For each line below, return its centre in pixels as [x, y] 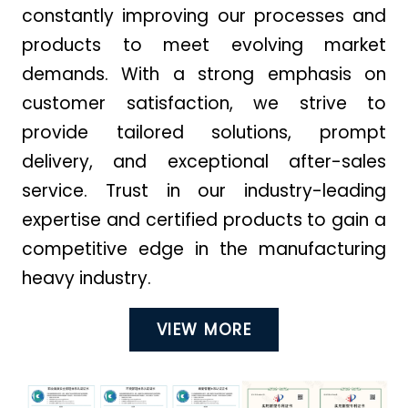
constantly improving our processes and [204, 16]
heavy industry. [87, 279]
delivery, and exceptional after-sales [204, 162]
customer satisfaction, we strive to [204, 104]
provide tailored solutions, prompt [204, 133]
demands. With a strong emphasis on [204, 75]
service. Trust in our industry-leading [204, 191]
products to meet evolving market [204, 46]
